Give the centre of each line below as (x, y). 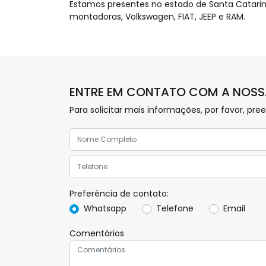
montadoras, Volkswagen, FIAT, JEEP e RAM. (157, 17)
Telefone (175, 208)
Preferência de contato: (119, 194)
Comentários (97, 233)
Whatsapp (105, 208)
